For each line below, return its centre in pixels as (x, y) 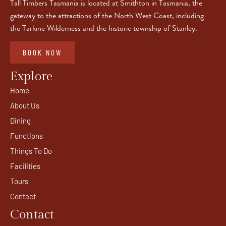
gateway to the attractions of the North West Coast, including (107, 15)
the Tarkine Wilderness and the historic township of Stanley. (104, 28)
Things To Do (31, 151)
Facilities (25, 166)
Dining (20, 121)
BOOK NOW (42, 53)
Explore (31, 77)
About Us (25, 106)
